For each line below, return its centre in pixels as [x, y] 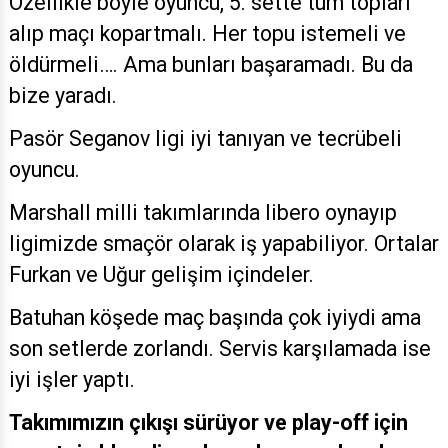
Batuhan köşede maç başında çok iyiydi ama [215, 318]
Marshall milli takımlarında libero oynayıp [203, 213]
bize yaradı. [63, 96]
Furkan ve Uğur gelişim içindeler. [161, 275]
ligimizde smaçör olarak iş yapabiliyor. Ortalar [224, 244]
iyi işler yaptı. [72, 380]
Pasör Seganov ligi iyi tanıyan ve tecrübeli [205, 139]
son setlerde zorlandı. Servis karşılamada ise [220, 349]
